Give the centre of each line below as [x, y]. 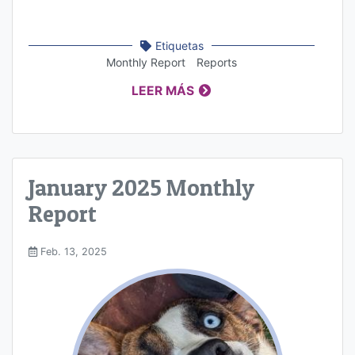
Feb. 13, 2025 [72, 252]
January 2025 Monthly [141, 187]
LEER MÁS [163, 90]
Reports [217, 62]
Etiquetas [179, 45]
